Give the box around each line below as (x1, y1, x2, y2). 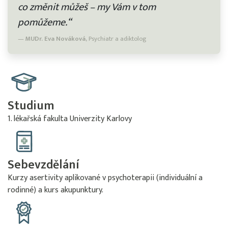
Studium (8, 96, 54, 116)
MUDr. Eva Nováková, (25, 34, 87, 44)
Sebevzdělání (8, 155, 79, 175)
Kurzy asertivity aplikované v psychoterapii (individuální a (8, 171, 203, 185)
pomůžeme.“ (18, 14, 71, 31)
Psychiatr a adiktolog (87, 34, 147, 44)
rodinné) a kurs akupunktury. (8, 183, 103, 197)
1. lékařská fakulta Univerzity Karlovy (8, 112, 132, 126)
